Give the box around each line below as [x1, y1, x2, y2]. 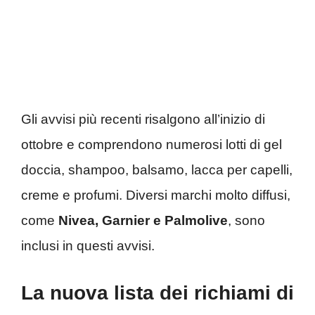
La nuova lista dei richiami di [21, 282, 294, 304]
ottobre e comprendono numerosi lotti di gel [21, 136, 282, 152]
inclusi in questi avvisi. [21, 238, 155, 253]
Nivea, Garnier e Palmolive [58, 212, 228, 228]
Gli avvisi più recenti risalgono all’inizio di [21, 111, 265, 127]
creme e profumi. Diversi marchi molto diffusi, [21, 187, 290, 202]
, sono [228, 212, 265, 228]
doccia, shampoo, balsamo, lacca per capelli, [21, 162, 292, 177]
